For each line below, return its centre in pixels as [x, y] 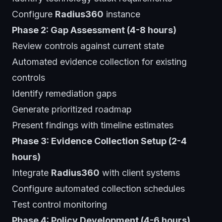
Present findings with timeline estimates [93, 125]
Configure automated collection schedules [98, 188]
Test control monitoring [59, 204]
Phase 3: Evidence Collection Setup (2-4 [99, 141]
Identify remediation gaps [64, 93]
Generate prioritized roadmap [72, 109]
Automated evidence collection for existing [99, 61]
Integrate [31, 172]
